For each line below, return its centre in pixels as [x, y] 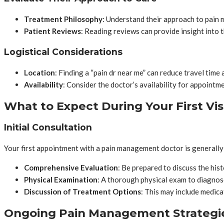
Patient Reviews [52, 31]
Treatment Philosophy [63, 19]
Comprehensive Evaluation [71, 168]
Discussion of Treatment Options [82, 192]
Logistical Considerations [63, 51]
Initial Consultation [48, 127]
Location [39, 73]
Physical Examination [61, 180]
